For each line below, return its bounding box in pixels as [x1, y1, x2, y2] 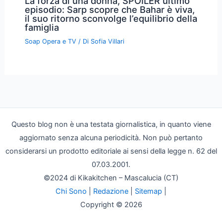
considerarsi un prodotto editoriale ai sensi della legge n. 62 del [5, 146, 217, 156]
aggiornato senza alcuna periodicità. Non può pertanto [19, 133, 203, 142]
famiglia [24, 22, 59, 33]
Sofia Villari [90, 37, 124, 45]
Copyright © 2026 [80, 200, 142, 209]
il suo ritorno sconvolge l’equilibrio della [24, 13, 197, 24]
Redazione [93, 186, 128, 196]
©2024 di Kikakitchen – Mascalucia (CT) [44, 173, 178, 182]
